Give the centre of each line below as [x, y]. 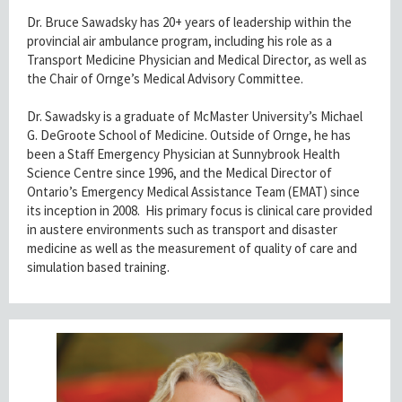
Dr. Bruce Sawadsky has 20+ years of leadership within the [189, 22]
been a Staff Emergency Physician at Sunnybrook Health [184, 154]
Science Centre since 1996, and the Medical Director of [179, 173]
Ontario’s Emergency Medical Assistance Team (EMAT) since [193, 192]
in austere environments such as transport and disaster [182, 230]
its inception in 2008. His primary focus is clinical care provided [200, 211]
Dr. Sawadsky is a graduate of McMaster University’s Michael [195, 117]
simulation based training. [98, 267]
